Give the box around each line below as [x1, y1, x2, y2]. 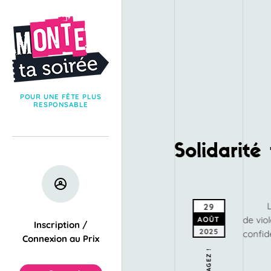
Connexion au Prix [22, 233, 99, 245]
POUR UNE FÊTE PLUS [19, 91, 102, 101]
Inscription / [33, 219, 88, 231]
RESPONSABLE [33, 99, 88, 109]
